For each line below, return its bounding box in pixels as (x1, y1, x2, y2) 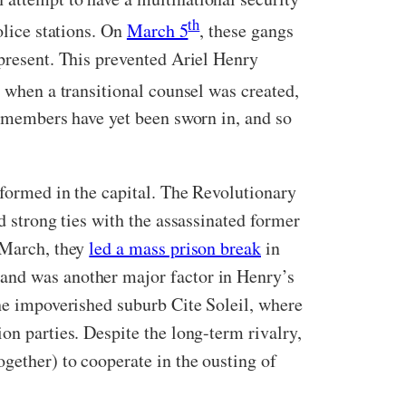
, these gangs (199, 17, 294, 43)
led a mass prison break (89, 236, 261, 261)
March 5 (126, 17, 188, 43)
